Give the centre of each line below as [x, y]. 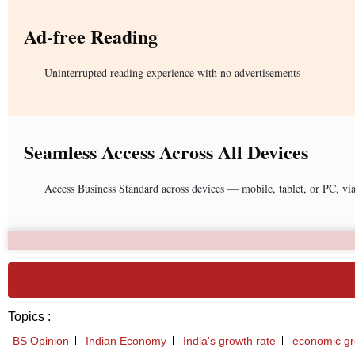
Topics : [29, 316]
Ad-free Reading [91, 36]
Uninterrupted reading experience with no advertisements [172, 72]
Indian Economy [126, 340]
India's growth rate [229, 340]
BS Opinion [41, 340]
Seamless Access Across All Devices [166, 151]
